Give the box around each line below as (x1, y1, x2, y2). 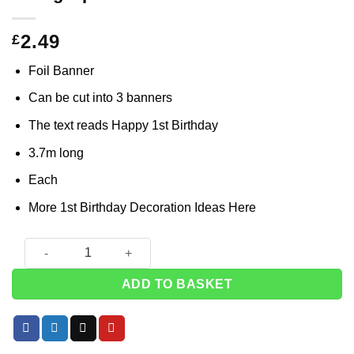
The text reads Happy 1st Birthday (28, 119, 218, 132)
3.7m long (28, 145, 84, 160)
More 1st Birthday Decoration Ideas (28, 200, 228, 214)
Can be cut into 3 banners (28, 91, 172, 105)
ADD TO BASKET (121, 277, 233, 291)
